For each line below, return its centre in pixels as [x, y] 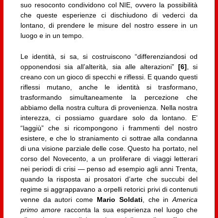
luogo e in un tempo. [52, 35]
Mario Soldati [120, 200]
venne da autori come [58, 200]
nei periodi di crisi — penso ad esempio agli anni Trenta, [109, 169]
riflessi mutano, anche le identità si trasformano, [109, 87]
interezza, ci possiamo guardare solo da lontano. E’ [109, 118]
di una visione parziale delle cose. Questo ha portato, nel [109, 149]
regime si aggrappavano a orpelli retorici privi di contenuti [109, 190]
